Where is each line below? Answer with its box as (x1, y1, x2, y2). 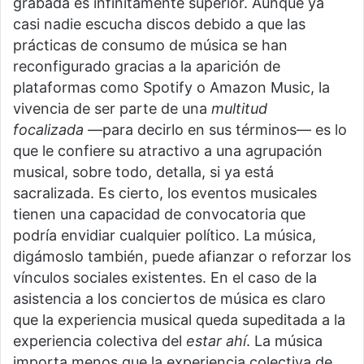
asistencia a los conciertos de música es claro (13, 290, 326, 308)
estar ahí (186, 332, 246, 350)
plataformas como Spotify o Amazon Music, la (13, 79, 330, 97)
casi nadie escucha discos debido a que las (13, 15, 305, 33)
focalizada (13, 121, 84, 139)
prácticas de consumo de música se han (13, 37, 288, 54)
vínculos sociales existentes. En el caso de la (13, 269, 317, 287)
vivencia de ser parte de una (13, 100, 211, 118)
